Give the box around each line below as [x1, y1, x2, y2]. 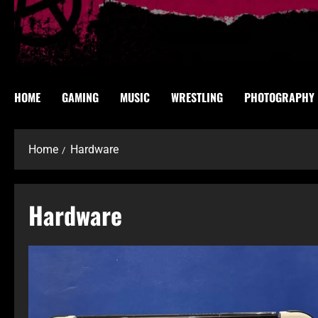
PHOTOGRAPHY [244, 88, 314, 106]
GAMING [62, 88, 99, 106]
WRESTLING [171, 88, 223, 106]
